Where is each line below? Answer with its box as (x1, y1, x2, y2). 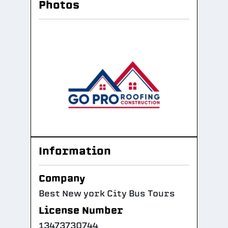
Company (39, 172, 85, 185)
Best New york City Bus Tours (39, 188, 175, 199)
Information (39, 144, 111, 158)
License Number (39, 204, 123, 217)
